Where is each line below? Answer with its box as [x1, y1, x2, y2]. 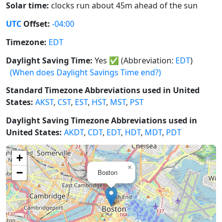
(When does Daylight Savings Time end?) [10, 66, 161, 78]
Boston [98, 167, 117, 177]
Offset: [21, 18, 50, 30]
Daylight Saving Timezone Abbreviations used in [6, 115, 197, 126]
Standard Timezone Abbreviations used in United [6, 85, 200, 96]
